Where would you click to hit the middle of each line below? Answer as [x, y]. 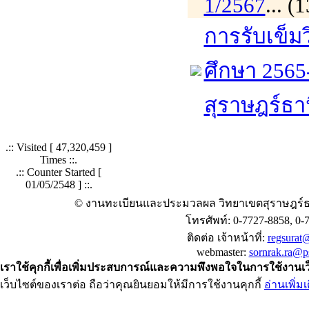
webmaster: [222, 252]
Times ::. [59, 159]
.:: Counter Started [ [59, 172]
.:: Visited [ [29, 147]
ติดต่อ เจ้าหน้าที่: [227, 237]
